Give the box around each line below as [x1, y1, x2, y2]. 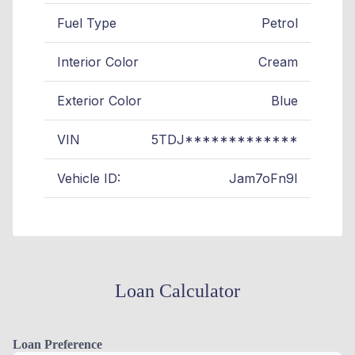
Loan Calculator [115, 281, 240, 302]
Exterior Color [57, 93, 142, 109]
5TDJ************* [151, 132, 298, 148]
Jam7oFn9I [229, 170, 298, 187]
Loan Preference [13, 338, 102, 352]
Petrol [261, 15, 298, 32]
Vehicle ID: [57, 170, 120, 187]
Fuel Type [57, 15, 116, 32]
